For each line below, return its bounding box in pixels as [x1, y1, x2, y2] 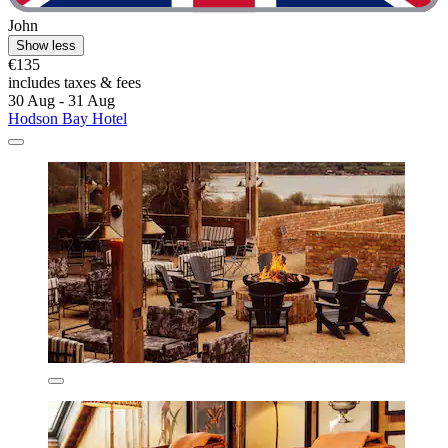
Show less [16, 38, 76, 54]
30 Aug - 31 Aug [8, 92, 115, 110]
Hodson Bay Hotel [8, 110, 127, 128]
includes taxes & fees [8, 74, 141, 92]
